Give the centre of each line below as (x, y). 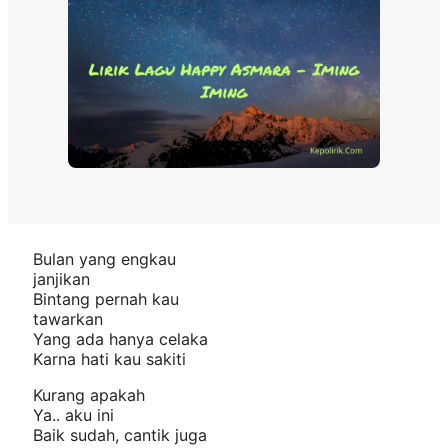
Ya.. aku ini (73, 415)
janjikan (61, 279)
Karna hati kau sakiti (109, 359)
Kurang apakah (89, 395)
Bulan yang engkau (104, 259)
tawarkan (68, 319)
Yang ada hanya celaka (120, 339)
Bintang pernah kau (106, 299)
